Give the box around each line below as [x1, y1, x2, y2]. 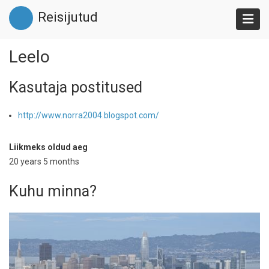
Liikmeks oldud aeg [9, 142, 88, 152]
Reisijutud [38, 10, 98, 25]
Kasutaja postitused [9, 79, 142, 96]
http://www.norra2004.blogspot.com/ [18, 110, 159, 120]
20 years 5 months [9, 157, 79, 166]
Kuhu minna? [9, 183, 97, 200]
